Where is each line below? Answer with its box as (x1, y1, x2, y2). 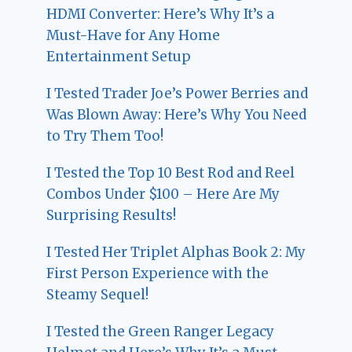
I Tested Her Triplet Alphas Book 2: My (46, 243, 306, 261)
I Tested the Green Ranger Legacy (46, 322, 275, 340)
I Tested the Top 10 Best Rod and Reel (46, 163, 295, 181)
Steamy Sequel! (46, 285, 149, 303)
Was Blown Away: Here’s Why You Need (46, 105, 307, 123)
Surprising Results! (46, 206, 177, 224)
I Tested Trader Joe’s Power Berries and (46, 84, 309, 102)
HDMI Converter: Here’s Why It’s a (46, 5, 275, 23)
